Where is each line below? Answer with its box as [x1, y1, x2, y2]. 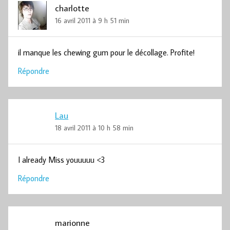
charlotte [55, 2, 90, 14]
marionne [55, 216, 90, 228]
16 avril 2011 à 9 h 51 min [55, 15, 130, 25]
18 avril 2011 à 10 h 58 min [55, 122, 134, 132]
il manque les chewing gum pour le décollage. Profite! [18, 47, 195, 58]
